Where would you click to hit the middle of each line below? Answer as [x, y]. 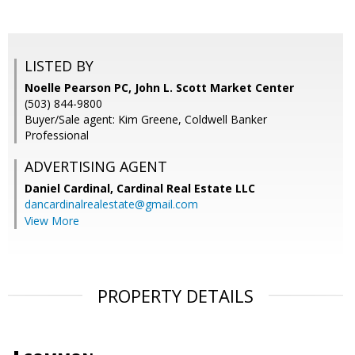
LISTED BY [59, 66]
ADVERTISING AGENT [96, 167]
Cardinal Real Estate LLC [186, 189]
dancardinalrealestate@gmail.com [111, 204]
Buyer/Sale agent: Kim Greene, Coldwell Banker [146, 120]
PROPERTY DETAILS [176, 296]
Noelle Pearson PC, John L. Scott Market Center [159, 88]
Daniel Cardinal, [71, 189]
